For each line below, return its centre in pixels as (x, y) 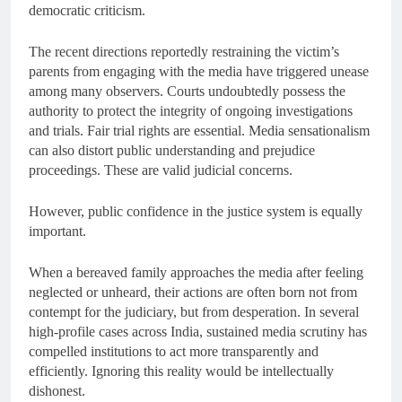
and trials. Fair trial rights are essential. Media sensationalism (199, 131)
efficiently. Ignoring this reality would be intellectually (181, 371)
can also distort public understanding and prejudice (172, 151)
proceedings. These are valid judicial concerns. (161, 170)
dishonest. (57, 391)
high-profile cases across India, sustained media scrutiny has (198, 332)
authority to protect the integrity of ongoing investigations (191, 111)
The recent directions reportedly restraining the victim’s (184, 52)
